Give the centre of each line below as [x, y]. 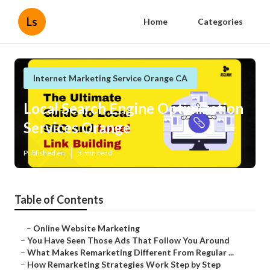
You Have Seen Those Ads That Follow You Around [128, 240]
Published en [44, 153]
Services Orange [77, 128]
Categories [220, 21]
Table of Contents [59, 200]
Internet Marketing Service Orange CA [110, 78]
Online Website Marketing [86, 228]
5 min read [95, 153]
